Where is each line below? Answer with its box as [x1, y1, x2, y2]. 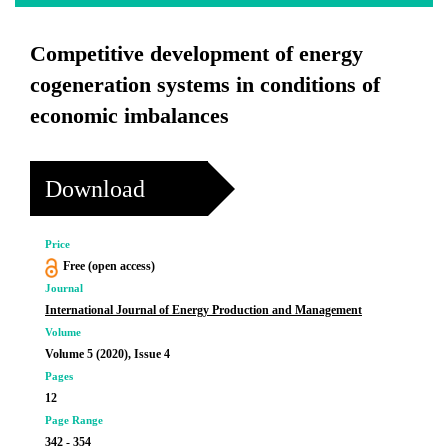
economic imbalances [30, 103, 229, 128]
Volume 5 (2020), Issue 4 [45, 347, 170, 361]
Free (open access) [62, 259, 155, 273]
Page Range [45, 414, 103, 426]
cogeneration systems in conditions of [30, 72, 380, 97]
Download [45, 175, 145, 202]
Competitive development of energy [30, 41, 363, 66]
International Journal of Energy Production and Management [45, 303, 362, 317]
